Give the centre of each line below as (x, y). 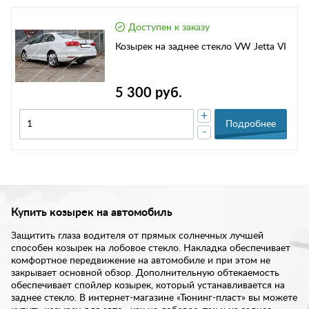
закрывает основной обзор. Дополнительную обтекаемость (145, 273)
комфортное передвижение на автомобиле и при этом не (141, 261)
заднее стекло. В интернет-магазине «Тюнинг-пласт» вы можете (154, 298)
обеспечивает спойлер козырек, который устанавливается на (148, 286)
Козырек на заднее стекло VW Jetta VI (201, 47)
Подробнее (251, 124)
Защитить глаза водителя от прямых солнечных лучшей (137, 236)
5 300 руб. (149, 93)
